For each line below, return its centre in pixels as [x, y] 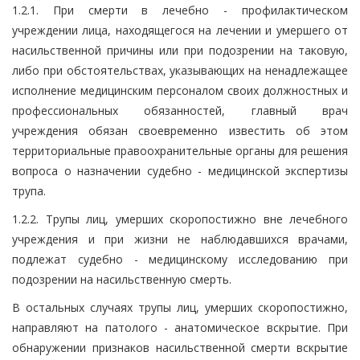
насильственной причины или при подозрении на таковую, [180, 50]
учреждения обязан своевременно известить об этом [180, 130]
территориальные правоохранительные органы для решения [180, 150]
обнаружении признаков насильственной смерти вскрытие [180, 347]
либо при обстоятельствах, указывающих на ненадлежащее [180, 70]
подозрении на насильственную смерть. [122, 279]
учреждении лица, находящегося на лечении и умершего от [180, 30]
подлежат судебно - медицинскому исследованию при [180, 259]
